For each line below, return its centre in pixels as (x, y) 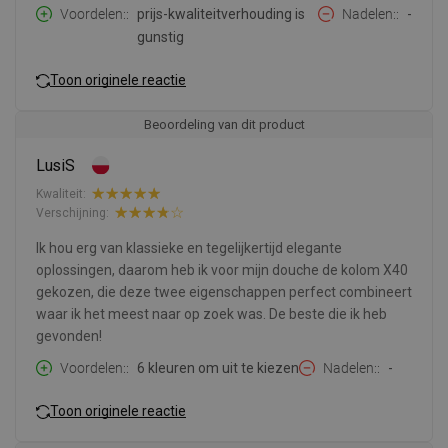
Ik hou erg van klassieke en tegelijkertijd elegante (189, 248)
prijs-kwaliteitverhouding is (221, 14)
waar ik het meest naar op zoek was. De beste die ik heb (211, 314)
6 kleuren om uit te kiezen (218, 368)
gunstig (160, 37)
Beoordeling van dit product (224, 125)
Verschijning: (72, 212)
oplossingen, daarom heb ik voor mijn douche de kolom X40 (222, 270)
